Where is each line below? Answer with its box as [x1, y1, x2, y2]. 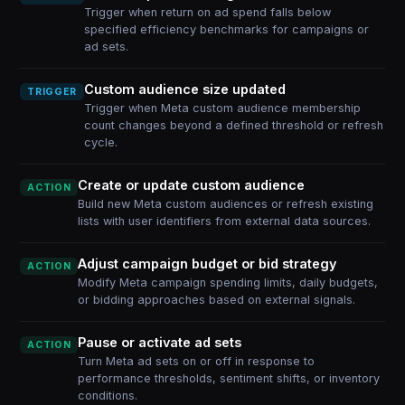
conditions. [78, 389, 138, 402]
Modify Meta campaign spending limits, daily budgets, [78, 276, 379, 289]
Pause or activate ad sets [78, 334, 242, 350]
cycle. [83, 136, 118, 149]
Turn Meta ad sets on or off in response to [78, 354, 316, 368]
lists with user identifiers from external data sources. [78, 214, 372, 228]
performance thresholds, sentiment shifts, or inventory [78, 372, 381, 385]
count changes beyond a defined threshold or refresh [83, 118, 383, 132]
